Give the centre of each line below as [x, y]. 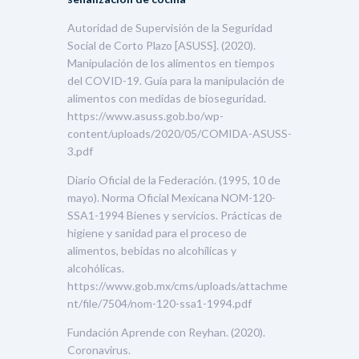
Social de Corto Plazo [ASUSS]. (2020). [161, 45]
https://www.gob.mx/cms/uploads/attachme [177, 285]
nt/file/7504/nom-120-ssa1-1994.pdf [159, 303]
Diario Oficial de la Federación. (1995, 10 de [174, 179]
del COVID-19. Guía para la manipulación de [176, 80]
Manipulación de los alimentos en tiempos [171, 63]
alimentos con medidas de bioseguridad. [167, 98]
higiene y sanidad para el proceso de [157, 232]
